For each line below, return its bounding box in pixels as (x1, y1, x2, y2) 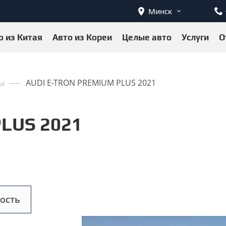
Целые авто (122, 32, 172, 42)
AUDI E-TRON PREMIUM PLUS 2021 (26, 77, 156, 88)
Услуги (182, 32, 209, 42)
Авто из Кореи (52, 32, 112, 42)
